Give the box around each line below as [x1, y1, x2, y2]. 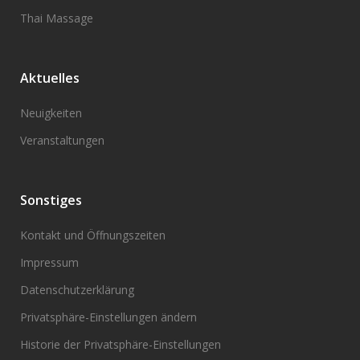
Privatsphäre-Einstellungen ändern [20, 309, 197, 325]
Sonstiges [20, 191, 82, 209]
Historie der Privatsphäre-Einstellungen [20, 337, 221, 352]
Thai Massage [20, 10, 93, 26]
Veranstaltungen [20, 133, 104, 148]
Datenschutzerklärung [20, 282, 134, 297]
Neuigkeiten [20, 105, 82, 121]
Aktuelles [20, 69, 80, 87]
